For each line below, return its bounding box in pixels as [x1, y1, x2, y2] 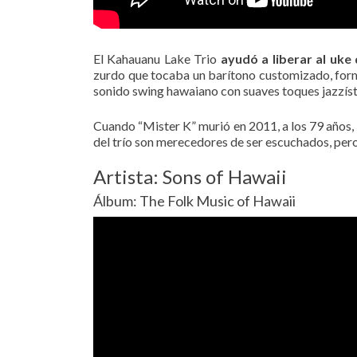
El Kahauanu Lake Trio [93, 50, 221, 66]
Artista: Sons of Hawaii [93, 164, 287, 188]
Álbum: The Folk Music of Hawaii [93, 191, 296, 210]
